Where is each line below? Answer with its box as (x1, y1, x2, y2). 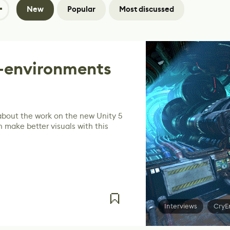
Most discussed (119, 4, 174, 14)
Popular (67, 4, 95, 14)
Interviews (164, 202, 197, 210)
